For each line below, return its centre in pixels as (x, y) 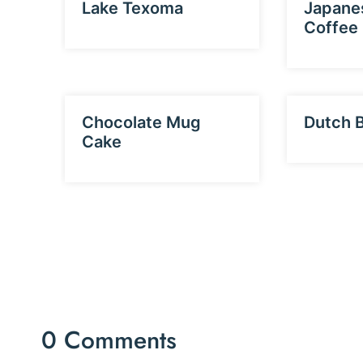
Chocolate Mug (141, 123)
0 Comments (109, 340)
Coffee (331, 28)
